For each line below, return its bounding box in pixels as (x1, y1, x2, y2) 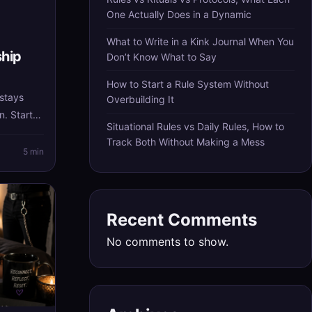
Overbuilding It (107, 93, 174, 105)
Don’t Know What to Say (107, 51, 217, 63)
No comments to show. (107, 235, 228, 249)
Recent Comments (107, 210, 257, 230)
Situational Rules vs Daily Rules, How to (107, 120, 284, 132)
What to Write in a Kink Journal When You (107, 36, 294, 47)
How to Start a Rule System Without (107, 78, 269, 90)
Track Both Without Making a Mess (107, 136, 265, 148)
